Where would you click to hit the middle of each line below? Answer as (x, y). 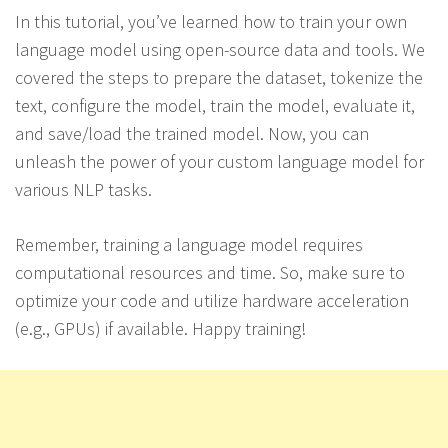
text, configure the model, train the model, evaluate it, (215, 105)
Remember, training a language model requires (189, 244)
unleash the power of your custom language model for (219, 161)
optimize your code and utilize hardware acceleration (212, 300)
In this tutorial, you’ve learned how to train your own (211, 21)
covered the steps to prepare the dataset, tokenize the (219, 77)
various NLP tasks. (83, 189)
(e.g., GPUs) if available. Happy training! (160, 328)
